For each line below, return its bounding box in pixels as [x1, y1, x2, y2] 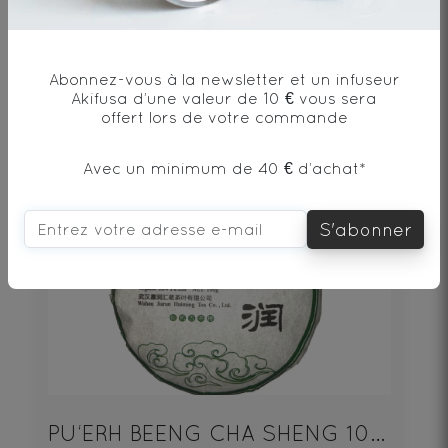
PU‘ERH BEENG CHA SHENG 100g [369, 421, 385, 446]
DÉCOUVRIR [173, 131, 265, 149]
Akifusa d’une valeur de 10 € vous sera [71, 88, 377, 107]
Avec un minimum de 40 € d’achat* [82, 158, 366, 177]
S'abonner [319, 218, 412, 240]
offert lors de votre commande [100, 107, 348, 126]
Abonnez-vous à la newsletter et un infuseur [48, 69, 400, 88]
